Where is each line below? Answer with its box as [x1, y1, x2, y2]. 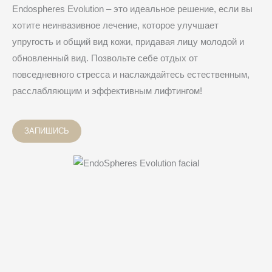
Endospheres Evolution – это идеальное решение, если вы [12, 4, 253, 14]
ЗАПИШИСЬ [24, 126, 69, 136]
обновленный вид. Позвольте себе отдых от [12, 53, 198, 63]
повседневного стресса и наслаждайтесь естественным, [12, 69, 250, 80]
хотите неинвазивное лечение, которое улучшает [12, 20, 219, 30]
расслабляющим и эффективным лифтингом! [12, 86, 202, 96]
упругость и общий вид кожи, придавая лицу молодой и [12, 36, 244, 47]
